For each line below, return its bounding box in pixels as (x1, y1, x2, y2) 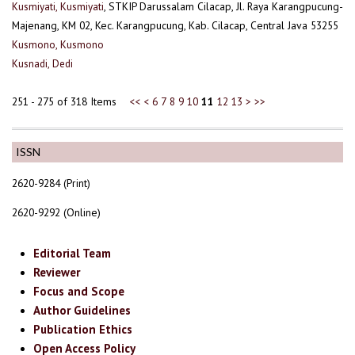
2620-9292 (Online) (12, 205, 101, 220)
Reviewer (33, 265, 81, 281)
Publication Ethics (33, 322, 133, 338)
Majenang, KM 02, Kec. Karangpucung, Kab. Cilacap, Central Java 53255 (12, 17, 338, 32)
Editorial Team (33, 246, 112, 261)
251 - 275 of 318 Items (12, 94, 129, 109)
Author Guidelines (33, 303, 132, 319)
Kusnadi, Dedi (12, 55, 73, 71)
